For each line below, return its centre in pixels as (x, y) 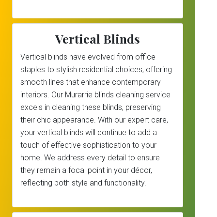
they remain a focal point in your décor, (86, 170)
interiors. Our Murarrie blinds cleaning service (95, 95)
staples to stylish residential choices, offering (96, 70)
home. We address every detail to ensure (90, 158)
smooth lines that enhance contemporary (91, 82)
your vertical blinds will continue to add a (89, 132)
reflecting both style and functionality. (83, 183)
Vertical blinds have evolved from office (88, 57)
